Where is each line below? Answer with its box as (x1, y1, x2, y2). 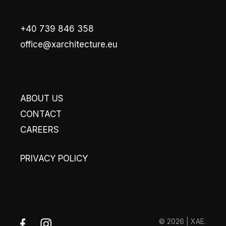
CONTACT (20, 108, 62, 119)
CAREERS (20, 124, 59, 135)
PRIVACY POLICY (20, 153, 88, 163)
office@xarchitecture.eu (20, 39, 118, 49)
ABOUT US (20, 93, 64, 103)
